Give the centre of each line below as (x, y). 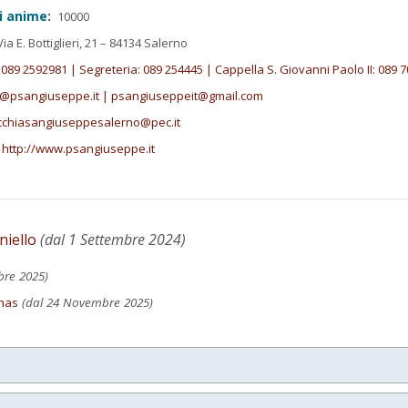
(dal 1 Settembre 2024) (111, 239)
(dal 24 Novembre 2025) (86, 302)
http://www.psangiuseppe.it (79, 149)
